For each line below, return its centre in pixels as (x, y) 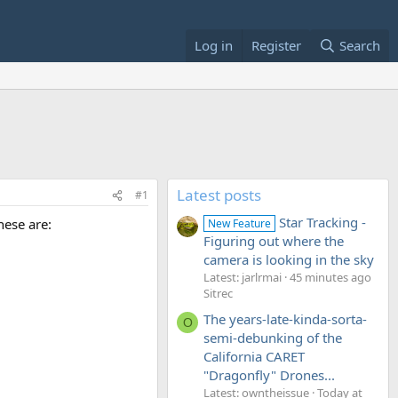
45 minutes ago (330, 278)
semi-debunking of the (273, 337)
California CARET (254, 356)
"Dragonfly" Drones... (269, 374)
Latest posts (219, 195)
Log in (213, 45)
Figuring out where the (274, 241)
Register (276, 45)
